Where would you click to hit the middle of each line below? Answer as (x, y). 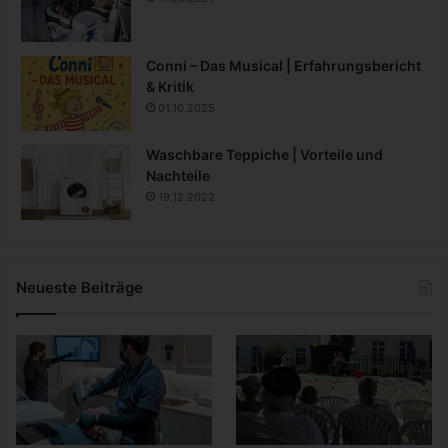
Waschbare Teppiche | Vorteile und (264, 155)
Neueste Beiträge (79, 288)
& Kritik (170, 87)
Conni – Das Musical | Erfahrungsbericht (283, 66)
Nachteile (178, 176)
